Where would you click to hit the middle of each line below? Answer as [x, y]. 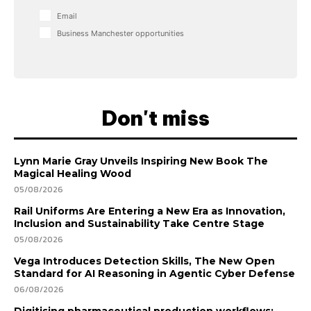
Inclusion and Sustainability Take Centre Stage [139, 223]
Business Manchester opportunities [120, 33]
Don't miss [155, 118]
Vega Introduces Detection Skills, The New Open [144, 261]
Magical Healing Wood [73, 173]
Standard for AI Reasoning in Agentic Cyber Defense [154, 273]
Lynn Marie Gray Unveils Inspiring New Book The [141, 161]
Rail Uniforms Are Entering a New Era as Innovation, [150, 211]
